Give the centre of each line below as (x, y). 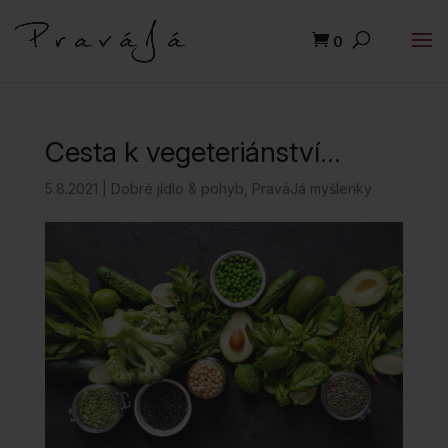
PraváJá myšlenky (311, 188)
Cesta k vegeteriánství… (192, 152)
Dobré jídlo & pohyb (177, 188)
